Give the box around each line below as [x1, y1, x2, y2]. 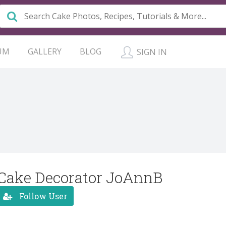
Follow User [17, 190, 67, 201]
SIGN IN [135, 46, 167, 58]
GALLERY [28, 46, 62, 57]
